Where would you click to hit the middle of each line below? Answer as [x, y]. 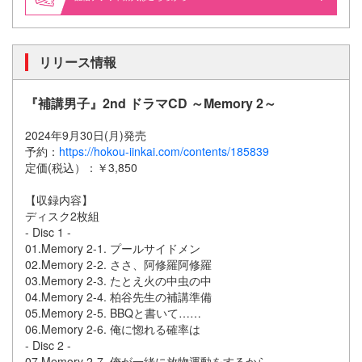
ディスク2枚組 [62, 216]
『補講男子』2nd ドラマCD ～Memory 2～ [151, 103]
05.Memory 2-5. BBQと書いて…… [113, 313]
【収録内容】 [59, 200]
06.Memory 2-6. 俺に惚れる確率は [113, 329]
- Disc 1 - [48, 232]
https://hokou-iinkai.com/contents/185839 [164, 152]
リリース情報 [78, 62]
